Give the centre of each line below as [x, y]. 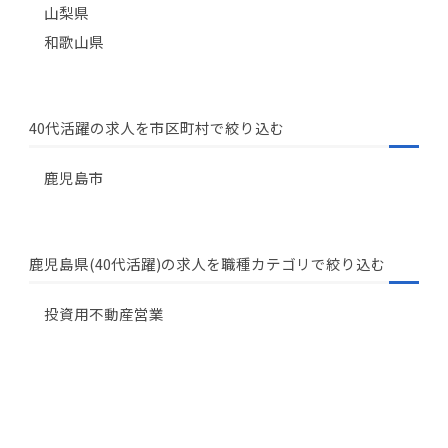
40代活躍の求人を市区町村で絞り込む [157, 127]
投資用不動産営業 [103, 314]
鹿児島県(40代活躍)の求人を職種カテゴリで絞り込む [207, 264]
